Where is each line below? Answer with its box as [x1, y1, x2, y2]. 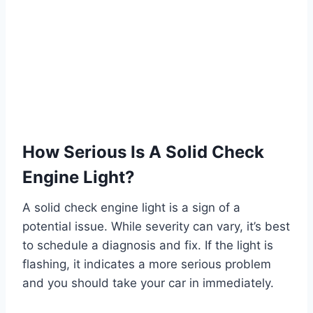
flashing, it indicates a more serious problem [22, 257, 271, 272]
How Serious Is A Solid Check [22, 142, 264, 163]
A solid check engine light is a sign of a [22, 201, 240, 215]
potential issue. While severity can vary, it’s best [22, 219, 290, 234]
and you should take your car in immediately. [22, 276, 274, 291]
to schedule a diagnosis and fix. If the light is [22, 238, 273, 253]
